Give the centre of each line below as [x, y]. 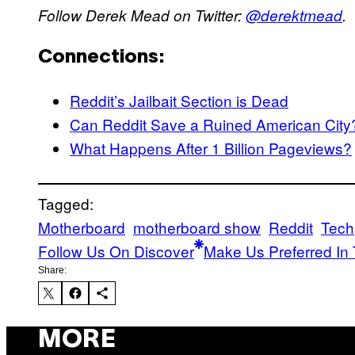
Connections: [101, 58]
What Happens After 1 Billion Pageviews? [211, 148]
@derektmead [294, 15]
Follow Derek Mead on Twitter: [142, 15]
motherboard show [197, 227]
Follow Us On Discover [116, 251]
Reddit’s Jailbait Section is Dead [179, 101]
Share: [52, 271]
